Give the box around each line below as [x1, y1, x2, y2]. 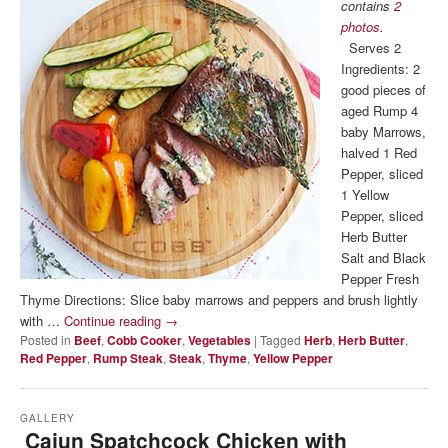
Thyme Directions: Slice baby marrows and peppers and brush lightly [20, 290, 418, 310]
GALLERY [20, 411, 75, 426]
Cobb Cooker [107, 331, 182, 350]
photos [341, 17, 381, 37]
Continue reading [64, 311, 165, 331]
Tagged [260, 331, 301, 349]
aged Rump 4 [341, 101, 419, 121]
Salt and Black [341, 248, 427, 268]
